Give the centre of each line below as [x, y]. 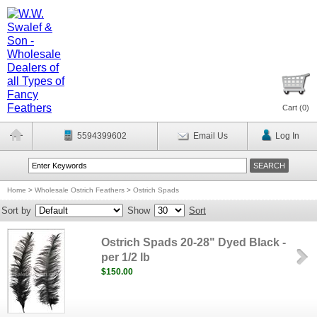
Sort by [16, 211]
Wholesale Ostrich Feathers [80, 190]
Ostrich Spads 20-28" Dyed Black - [194, 242]
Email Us [210, 136]
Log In [287, 136]
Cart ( [292, 108]
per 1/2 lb [126, 257]
